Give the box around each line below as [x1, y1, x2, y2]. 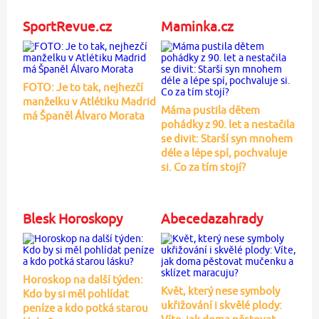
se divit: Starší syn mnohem [160, 132, 293, 145]
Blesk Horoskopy [22, 211, 122, 227]
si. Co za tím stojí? [160, 161, 246, 174]
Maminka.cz [160, 19, 234, 35]
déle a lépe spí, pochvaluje [160, 147, 287, 159]
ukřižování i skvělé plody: [160, 299, 282, 312]
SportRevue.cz [22, 19, 112, 35]
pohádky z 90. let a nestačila [160, 118, 295, 131]
